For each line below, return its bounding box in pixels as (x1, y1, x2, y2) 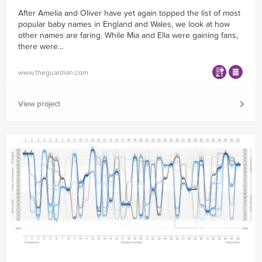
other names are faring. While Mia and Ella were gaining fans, (18, 30, 238, 41)
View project (18, 99, 60, 109)
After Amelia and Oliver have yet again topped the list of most (18, 8, 240, 19)
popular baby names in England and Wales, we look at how (18, 19, 230, 30)
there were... (18, 42, 63, 52)
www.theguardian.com (18, 68, 88, 77)
